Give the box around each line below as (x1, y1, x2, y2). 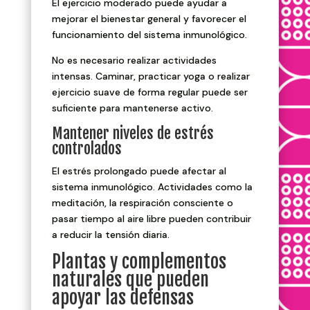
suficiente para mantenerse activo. (51, 102, 213, 115)
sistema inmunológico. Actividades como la (51, 181, 253, 194)
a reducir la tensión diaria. (51, 228, 170, 241)
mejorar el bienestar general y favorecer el (51, 12, 246, 26)
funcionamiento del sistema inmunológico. (51, 28, 247, 42)
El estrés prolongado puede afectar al (51, 165, 226, 178)
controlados (51, 139, 122, 158)
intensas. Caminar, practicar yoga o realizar (51, 70, 250, 83)
